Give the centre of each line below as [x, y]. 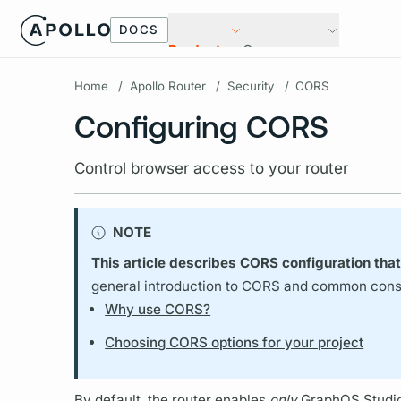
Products [198, 50]
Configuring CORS [201, 125]
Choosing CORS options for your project [235, 343]
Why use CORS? [158, 309]
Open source [285, 50]
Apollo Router [167, 86]
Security [251, 86]
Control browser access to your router [211, 167]
